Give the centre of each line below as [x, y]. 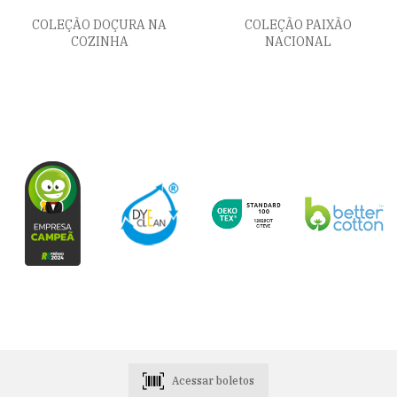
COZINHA [99, 42]
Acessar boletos [213, 381]
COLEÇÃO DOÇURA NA [99, 25]
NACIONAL [298, 42]
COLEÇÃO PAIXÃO [298, 25]
